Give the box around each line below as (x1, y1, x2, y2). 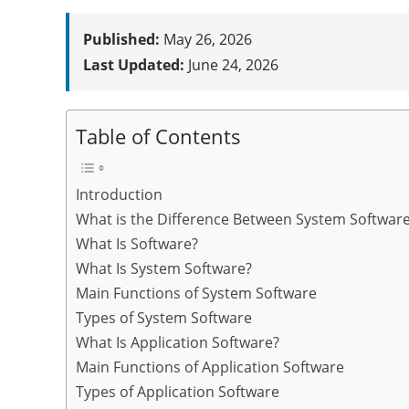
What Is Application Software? (76, 332, 279, 353)
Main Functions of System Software (76, 283, 317, 304)
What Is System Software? (76, 258, 252, 279)
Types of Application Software (76, 382, 279, 403)
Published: (83, 29, 160, 50)
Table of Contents (76, 123, 241, 151)
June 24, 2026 (184, 55, 278, 76)
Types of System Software (76, 308, 252, 329)
